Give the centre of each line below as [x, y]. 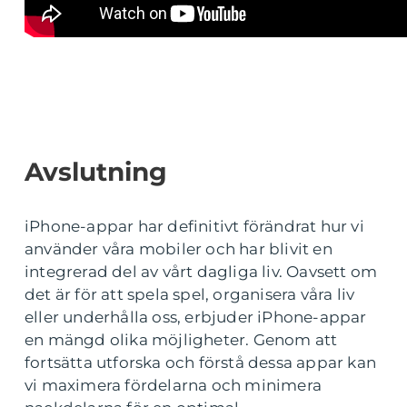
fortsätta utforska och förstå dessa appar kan [201, 362]
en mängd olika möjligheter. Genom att [181, 339]
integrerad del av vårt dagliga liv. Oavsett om [201, 271]
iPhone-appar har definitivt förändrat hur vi [194, 226]
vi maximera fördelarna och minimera [174, 385]
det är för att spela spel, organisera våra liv [190, 294]
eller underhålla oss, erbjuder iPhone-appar [196, 317]
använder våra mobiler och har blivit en [179, 248]
